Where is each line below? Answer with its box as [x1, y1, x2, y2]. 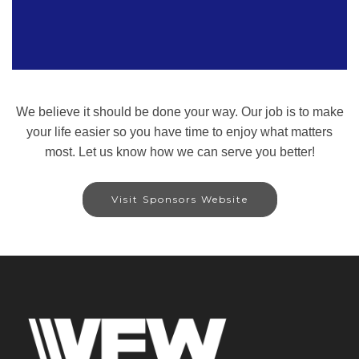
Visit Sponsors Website [111, 193, 248, 205]
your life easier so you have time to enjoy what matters [26, 125, 333, 139]
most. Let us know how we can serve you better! [44, 145, 315, 159]
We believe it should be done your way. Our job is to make [15, 105, 344, 119]
